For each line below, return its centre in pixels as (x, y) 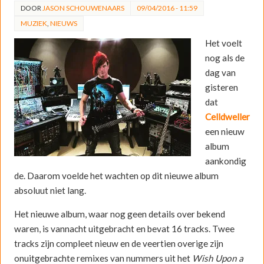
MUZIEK (34, 23)
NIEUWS (63, 23)
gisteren (221, 87)
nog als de (225, 57)
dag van (220, 72)
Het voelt (223, 43)
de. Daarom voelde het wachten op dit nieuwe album (116, 175)
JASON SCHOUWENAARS (83, 8)
